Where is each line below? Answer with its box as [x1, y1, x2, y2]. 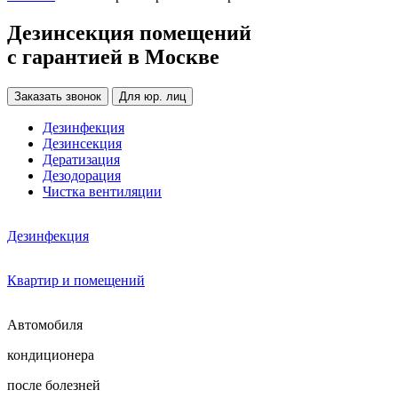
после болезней [7, 377, 100, 393]
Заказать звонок [14, 89, 101, 103]
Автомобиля [7, 316, 83, 332]
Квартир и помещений [7, 272, 145, 288]
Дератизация [43, 151, 120, 167]
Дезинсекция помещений [7, 20, 251, 44]
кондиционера [7, 346, 94, 362]
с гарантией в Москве [7, 44, 219, 68]
